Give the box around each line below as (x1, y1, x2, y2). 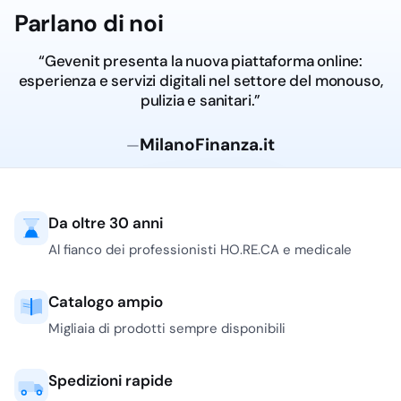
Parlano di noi (14, 8, 164, 39)
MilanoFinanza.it (140, 133, 275, 157)
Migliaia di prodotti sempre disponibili (48, 320, 286, 338)
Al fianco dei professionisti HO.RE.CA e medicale (48, 241, 352, 260)
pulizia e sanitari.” (140, 90, 261, 111)
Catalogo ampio (48, 292, 163, 312)
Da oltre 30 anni (48, 213, 163, 234)
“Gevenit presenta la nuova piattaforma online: (38, 51, 363, 72)
